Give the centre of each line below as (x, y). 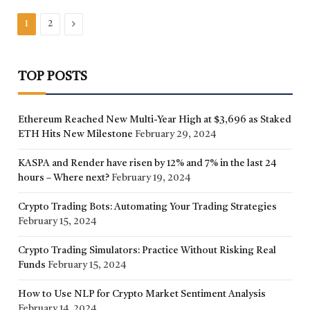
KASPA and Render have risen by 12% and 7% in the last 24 (147, 163)
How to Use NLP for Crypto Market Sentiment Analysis (142, 294)
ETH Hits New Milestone (75, 134)
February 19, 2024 (151, 177)
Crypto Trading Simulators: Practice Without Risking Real (147, 250)
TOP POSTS (53, 76)
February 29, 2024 (175, 134)
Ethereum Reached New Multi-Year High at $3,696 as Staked (155, 119)
